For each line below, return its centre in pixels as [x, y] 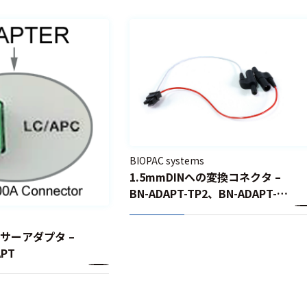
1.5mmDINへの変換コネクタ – [205, 177]
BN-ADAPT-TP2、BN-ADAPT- [203, 194]
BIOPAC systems [167, 161]
